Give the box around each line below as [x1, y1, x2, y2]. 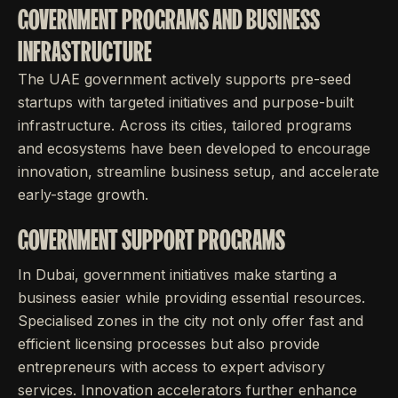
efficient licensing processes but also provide [18, 335, 320, 353]
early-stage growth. [18, 186, 148, 203]
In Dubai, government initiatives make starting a [18, 266, 337, 283]
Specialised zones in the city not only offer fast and [18, 312, 363, 330]
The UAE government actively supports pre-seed [18, 70, 351, 88]
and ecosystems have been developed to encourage [18, 139, 370, 157]
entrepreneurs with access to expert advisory [18, 358, 325, 376]
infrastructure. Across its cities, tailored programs [18, 116, 352, 134]
